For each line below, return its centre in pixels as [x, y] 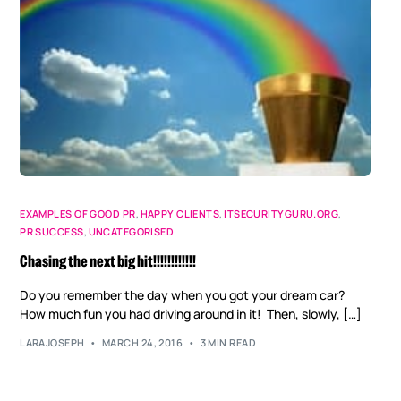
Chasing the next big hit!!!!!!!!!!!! [108, 261]
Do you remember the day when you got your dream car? [183, 294]
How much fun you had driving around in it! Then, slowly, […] [191, 313]
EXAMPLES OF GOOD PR [78, 213]
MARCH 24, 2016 [142, 343]
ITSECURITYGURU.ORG [282, 213]
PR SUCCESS [52, 231]
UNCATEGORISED [131, 231]
